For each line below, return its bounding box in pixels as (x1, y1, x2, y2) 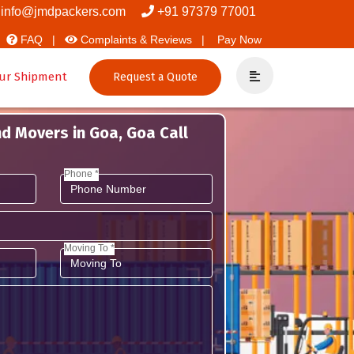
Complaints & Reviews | (77, 33, 205, 46)
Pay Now (214, 33, 262, 46)
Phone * (64, 168, 99, 179)
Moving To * (64, 243, 115, 254)
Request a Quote (113, 70, 198, 85)
